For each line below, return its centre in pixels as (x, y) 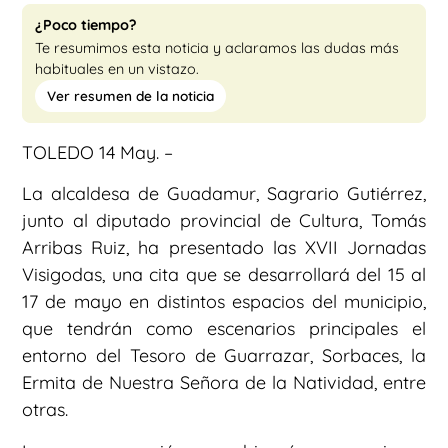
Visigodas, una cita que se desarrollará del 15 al (224, 275)
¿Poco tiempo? (86, 25)
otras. (45, 410)
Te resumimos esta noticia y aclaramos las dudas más (217, 48)
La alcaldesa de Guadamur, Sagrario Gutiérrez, (224, 194)
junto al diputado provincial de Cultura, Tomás (224, 221)
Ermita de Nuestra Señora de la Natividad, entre (224, 383)
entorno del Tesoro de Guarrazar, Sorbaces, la (224, 356)
